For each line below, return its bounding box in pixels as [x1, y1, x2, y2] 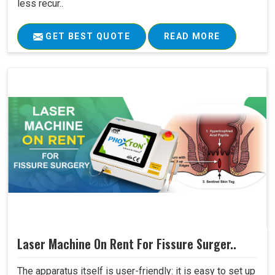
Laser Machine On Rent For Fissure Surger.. [17, 234, 236, 254]
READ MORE [164, 31, 220, 42]
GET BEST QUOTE [43, 31, 130, 42]
